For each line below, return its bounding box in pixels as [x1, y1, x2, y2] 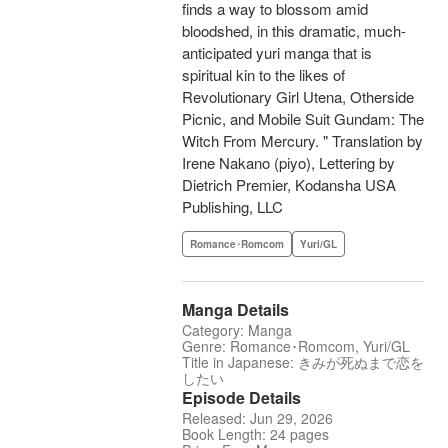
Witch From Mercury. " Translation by [182, 130, 423, 152]
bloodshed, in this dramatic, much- [182, 20, 406, 42]
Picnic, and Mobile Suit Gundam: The [182, 108, 424, 130]
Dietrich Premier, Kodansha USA [182, 174, 396, 196]
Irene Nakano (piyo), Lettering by [182, 152, 395, 174]
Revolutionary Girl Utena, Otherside [182, 86, 414, 108]
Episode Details [182, 386, 301, 410]
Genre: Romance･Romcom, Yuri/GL [182, 336, 410, 357]
